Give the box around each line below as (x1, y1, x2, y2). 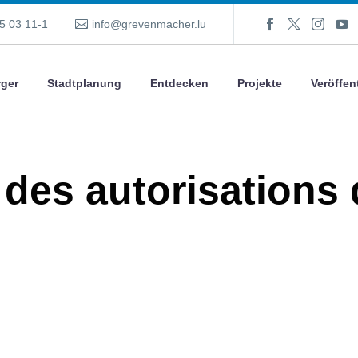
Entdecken (150, 77, 209, 89)
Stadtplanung (47, 77, 121, 89)
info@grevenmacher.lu (91, 18, 206, 30)
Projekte (237, 77, 282, 89)
